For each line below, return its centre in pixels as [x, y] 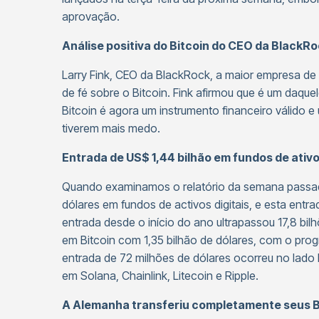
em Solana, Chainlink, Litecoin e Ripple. [160, 276]
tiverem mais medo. [111, 128]
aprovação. [91, 16]
